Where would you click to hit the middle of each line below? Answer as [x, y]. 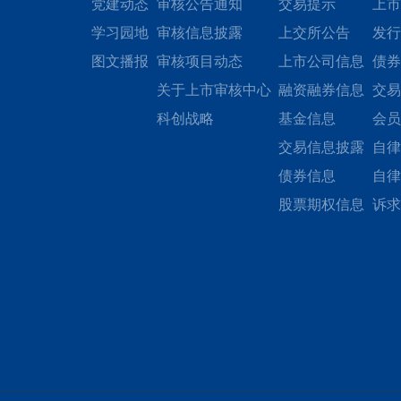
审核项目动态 [199, 61]
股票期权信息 [321, 204]
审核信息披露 [199, 32]
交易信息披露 [321, 147]
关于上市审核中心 [213, 90]
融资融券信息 [321, 90]
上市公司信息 [321, 61]
